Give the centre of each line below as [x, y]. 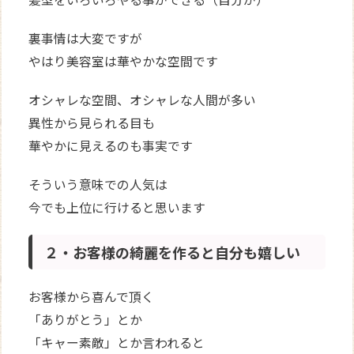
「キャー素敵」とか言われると [117, 342]
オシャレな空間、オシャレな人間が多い [143, 100]
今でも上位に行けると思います [117, 207]
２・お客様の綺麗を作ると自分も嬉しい [173, 252]
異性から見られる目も [92, 122]
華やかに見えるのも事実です [111, 145]
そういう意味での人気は [98, 184]
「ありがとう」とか [86, 319]
